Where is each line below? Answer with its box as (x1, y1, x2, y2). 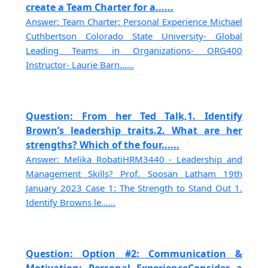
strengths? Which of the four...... (26, 138, 180, 152)
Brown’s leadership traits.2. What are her (26, 124, 242, 138)
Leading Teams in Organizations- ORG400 (26, 44, 242, 56)
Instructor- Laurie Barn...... (26, 58, 135, 71)
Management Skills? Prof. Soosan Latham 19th (26, 167, 242, 180)
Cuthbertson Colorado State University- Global (26, 29, 242, 42)
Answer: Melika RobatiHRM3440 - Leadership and (26, 153, 242, 166)
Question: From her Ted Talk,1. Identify (26, 109, 242, 123)
